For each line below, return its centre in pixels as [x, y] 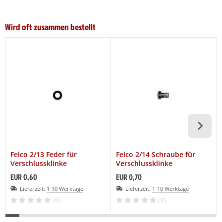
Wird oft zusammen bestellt [50, 27]
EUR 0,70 [129, 177]
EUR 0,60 [24, 177]
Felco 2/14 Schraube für [156, 154]
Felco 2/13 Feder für [44, 154]
